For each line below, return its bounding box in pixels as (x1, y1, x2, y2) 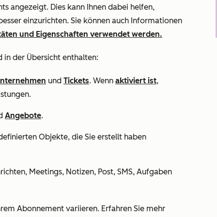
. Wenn (89, 76, 115, 85)
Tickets (63, 76, 89, 85)
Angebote (5, 111, 41, 120)
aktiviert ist (115, 76, 156, 85)
